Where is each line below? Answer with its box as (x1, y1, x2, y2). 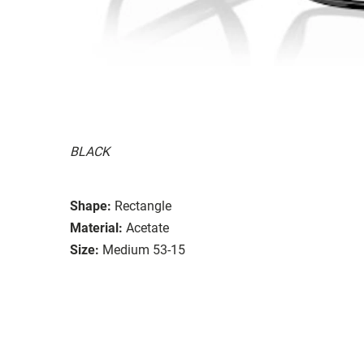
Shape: (70, 197, 111, 214)
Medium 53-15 (102, 241, 185, 258)
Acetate (126, 219, 169, 236)
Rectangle (115, 197, 171, 214)
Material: (70, 219, 123, 236)
